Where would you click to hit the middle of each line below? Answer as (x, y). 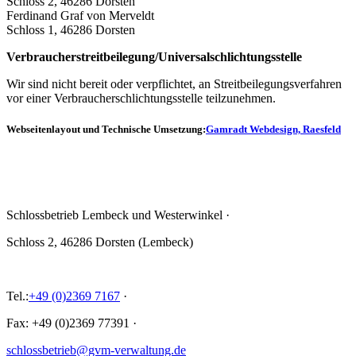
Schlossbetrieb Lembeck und (80, 215)
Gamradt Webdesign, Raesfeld (273, 130)
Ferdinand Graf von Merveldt (80, 16)
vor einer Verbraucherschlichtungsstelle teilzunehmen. (141, 99)
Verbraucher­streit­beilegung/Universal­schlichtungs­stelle (154, 57)
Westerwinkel (188, 215)
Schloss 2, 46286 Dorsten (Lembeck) (100, 242)
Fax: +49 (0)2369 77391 (68, 323)
